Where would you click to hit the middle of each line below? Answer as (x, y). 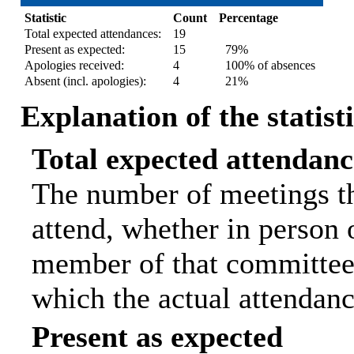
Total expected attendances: (92, 34)
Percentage (248, 18)
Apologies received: (74, 66)
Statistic (45, 18)
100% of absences (267, 66)
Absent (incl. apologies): (85, 81)
